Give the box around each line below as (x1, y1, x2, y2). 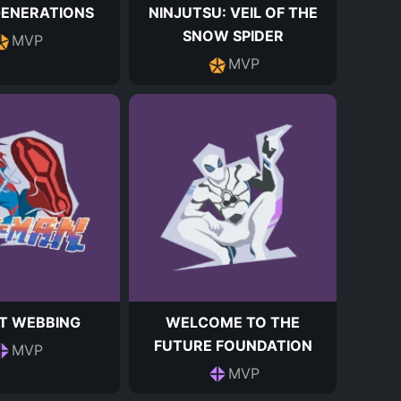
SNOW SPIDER (182, 27, 284, 45)
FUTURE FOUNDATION (153, 336, 312, 354)
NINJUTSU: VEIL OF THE (148, 4, 318, 21)
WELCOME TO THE (166, 312, 300, 331)
